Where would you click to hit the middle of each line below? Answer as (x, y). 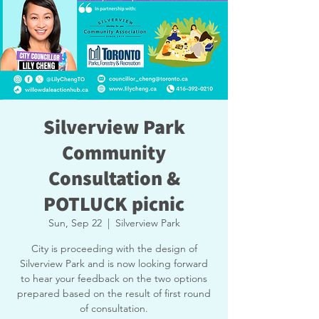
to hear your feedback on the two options (114, 278)
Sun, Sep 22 (75, 223)
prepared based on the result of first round (114, 293)
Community (114, 152)
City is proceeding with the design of (114, 249)
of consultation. (114, 308)
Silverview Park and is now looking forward (114, 263)
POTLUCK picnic (114, 203)
